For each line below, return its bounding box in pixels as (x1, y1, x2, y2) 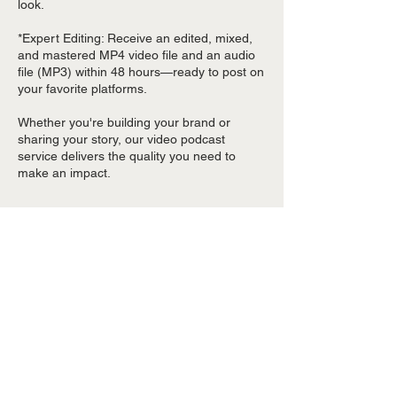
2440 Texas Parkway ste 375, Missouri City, (18, 278, 259, 293)
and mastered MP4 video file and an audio (18, 47, 255, 62)
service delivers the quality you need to (18, 148, 236, 163)
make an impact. (18, 165, 111, 180)
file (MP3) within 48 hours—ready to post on (18, 64, 264, 79)
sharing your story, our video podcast (18, 131, 225, 146)
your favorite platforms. (18, 81, 147, 96)
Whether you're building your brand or (18, 114, 230, 129)
